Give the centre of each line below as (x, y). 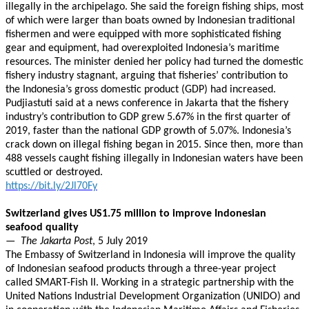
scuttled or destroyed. (54, 172)
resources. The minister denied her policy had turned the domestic (154, 62)
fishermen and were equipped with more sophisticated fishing (143, 34)
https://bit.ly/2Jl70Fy (51, 186)
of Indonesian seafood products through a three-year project (141, 269)
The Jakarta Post (57, 241)
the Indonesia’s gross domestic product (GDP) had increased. (141, 90)
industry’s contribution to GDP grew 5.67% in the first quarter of (148, 117)
